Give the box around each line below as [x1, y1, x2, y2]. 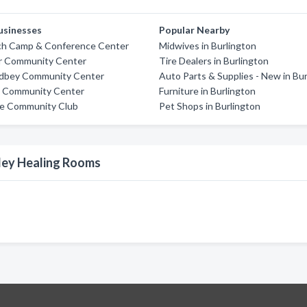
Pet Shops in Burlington [159, 100, 261, 112]
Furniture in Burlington [159, 85, 256, 97]
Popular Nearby [159, 24, 230, 36]
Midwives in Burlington [159, 40, 257, 51]
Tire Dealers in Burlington [159, 55, 269, 66]
